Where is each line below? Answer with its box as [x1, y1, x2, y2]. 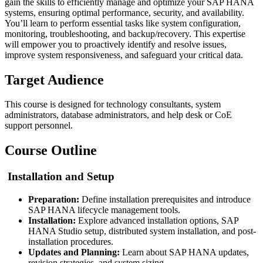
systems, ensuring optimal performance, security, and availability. [5, 7, 244, 18]
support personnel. [5, 120, 73, 131]
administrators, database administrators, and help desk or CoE [5, 110, 232, 120]
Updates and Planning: [28, 247, 120, 257]
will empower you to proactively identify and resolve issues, [5, 39, 227, 49]
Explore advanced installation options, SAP [76, 215, 238, 225]
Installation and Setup [5, 170, 114, 183]
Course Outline [5, 143, 97, 159]
